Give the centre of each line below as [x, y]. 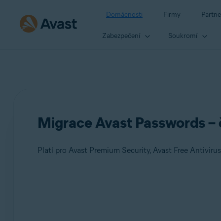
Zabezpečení [121, 36]
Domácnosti [124, 15]
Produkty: [69, 190]
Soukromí [183, 36]
